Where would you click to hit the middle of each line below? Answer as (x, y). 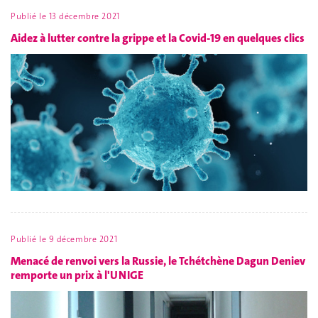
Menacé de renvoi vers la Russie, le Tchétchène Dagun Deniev (158, 261)
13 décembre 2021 (84, 17)
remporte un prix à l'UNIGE (77, 275)
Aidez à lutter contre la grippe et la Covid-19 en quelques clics (158, 38)
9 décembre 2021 (83, 240)
